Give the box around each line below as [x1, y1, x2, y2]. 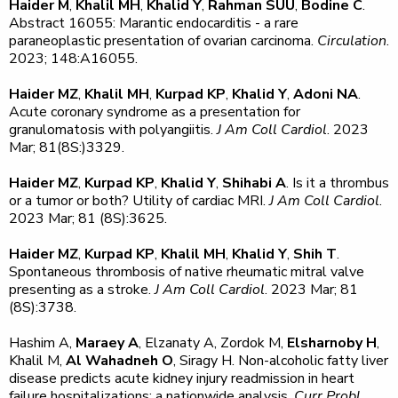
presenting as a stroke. [9, 280, 155, 299]
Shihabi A [222, 173, 286, 193]
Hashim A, [9, 333, 76, 353]
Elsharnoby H [287, 333, 377, 353]
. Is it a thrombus [286, 173, 389, 193]
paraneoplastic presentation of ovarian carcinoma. [9, 31, 317, 51]
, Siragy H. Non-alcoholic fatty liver [173, 351, 388, 370]
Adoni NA [293, 84, 358, 104]
